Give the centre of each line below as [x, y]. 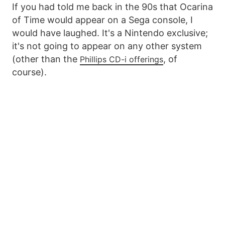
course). [29, 72]
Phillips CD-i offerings [122, 59]
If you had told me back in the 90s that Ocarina [113, 7]
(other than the [46, 59]
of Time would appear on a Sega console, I [102, 20]
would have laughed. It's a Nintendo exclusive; [110, 33]
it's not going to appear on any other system [107, 46]
